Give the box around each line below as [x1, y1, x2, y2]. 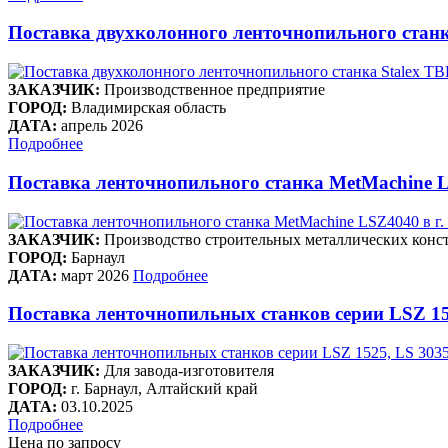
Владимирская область [67, 99, 226, 117]
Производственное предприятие [104, 81, 325, 99]
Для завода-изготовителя [104, 362, 274, 380]
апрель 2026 [61, 117, 143, 135]
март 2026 [57, 266, 133, 284]
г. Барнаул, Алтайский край [67, 380, 258, 398]
